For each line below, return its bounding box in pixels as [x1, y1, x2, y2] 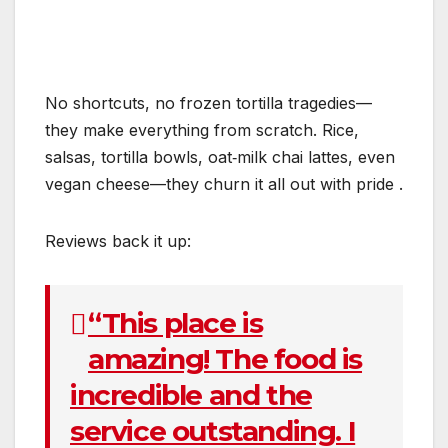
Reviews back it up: [45, 231, 191, 252]
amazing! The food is [88, 342, 363, 377]
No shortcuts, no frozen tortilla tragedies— [45, 93, 372, 114]
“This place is [88, 306, 263, 341]
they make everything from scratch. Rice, [45, 120, 359, 141]
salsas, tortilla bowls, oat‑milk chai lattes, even [45, 147, 395, 168]
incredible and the [70, 378, 312, 413]
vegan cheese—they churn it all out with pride [45, 174, 394, 195]
